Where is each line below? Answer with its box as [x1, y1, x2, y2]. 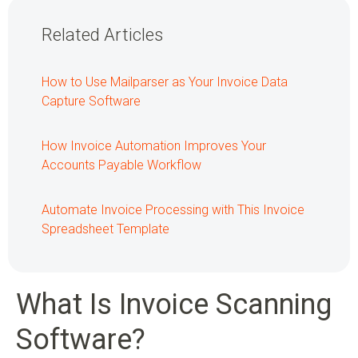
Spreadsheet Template [42, 221, 169, 237]
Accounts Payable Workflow [42, 157, 201, 173]
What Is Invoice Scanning [16, 288, 332, 322]
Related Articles [42, 25, 163, 46]
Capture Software [42, 93, 141, 109]
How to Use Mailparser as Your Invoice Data [42, 74, 288, 90]
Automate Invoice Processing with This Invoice [42, 202, 304, 218]
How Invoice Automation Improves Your [42, 138, 266, 154]
